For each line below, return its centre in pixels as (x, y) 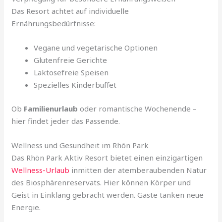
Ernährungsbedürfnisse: (54, 24)
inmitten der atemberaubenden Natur (138, 170)
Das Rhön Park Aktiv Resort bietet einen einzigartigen (107, 157)
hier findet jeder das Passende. (66, 121)
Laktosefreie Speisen (71, 73)
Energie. (26, 207)
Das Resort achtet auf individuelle (70, 11)
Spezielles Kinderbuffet (75, 85)
